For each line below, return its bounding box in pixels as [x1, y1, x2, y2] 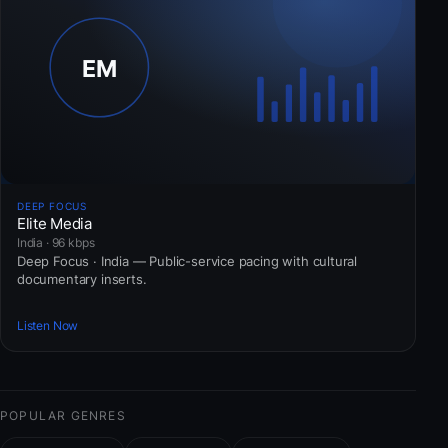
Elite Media [17, 213, 92, 233]
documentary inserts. [17, 270, 147, 287]
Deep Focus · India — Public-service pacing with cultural [17, 252, 358, 269]
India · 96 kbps [17, 234, 95, 250]
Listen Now [17, 318, 79, 334]
